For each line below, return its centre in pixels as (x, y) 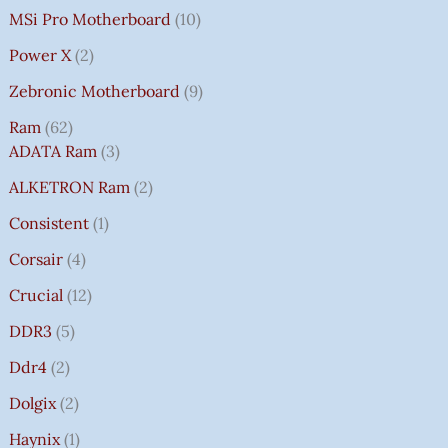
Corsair (35, 258)
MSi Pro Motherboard (89, 18)
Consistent (48, 222)
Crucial (35, 294)
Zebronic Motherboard (94, 90)
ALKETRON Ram (69, 186)
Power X (39, 54)
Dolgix (32, 402)
